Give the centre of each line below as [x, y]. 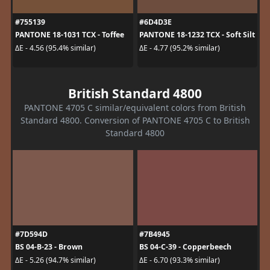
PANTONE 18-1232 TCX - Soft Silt [197, 35]
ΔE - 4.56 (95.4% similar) [55, 48]
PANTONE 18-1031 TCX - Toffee [69, 35]
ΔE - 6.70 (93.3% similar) [180, 260]
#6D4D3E [155, 22]
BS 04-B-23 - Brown [49, 247]
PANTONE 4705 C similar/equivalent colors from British [135, 108]
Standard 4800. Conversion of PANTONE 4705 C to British [135, 121]
